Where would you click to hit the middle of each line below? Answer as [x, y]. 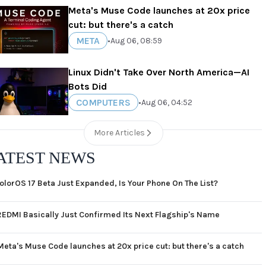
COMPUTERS [104, 102]
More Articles [120, 133]
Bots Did [88, 86]
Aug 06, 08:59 [137, 40]
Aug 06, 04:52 [167, 102]
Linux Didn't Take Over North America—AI [159, 72]
